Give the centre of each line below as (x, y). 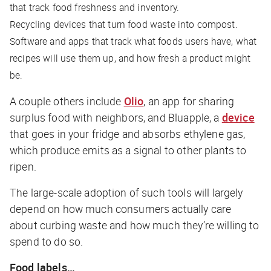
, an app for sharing (189, 101)
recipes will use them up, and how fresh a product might (130, 58)
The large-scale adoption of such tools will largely (126, 193)
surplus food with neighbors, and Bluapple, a (116, 118)
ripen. (23, 167)
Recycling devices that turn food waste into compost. (125, 24)
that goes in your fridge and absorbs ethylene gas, (128, 134)
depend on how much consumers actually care (121, 209)
